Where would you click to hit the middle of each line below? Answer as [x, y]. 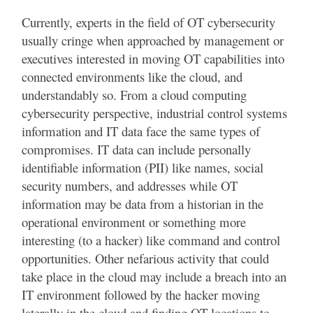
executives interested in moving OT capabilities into [153, 59]
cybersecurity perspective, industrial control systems [154, 113]
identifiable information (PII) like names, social [143, 168]
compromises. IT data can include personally [136, 150]
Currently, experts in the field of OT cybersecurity [148, 22]
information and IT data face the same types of [141, 131]
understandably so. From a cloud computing [134, 95]
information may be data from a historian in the [143, 204]
